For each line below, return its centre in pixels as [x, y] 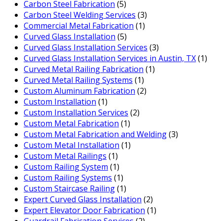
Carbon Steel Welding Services [80, 15]
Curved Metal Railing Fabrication [84, 69]
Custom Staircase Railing [69, 189]
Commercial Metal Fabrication [79, 26]
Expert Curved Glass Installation [83, 200]
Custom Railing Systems [68, 178]
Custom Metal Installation [72, 145]
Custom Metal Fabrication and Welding [95, 134]
